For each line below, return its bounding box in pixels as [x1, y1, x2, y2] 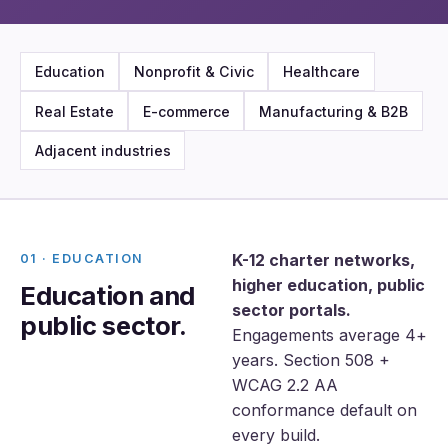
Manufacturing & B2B [258, 102, 408, 120]
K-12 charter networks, [232, 250, 415, 271]
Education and [20, 280, 196, 312]
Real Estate [34, 102, 114, 120]
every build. [232, 425, 320, 446]
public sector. [20, 310, 187, 342]
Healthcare [282, 63, 360, 81]
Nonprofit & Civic [133, 63, 254, 81]
